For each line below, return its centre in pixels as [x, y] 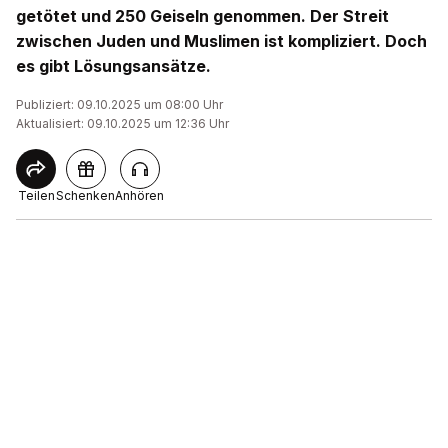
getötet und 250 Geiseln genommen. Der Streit [202, 16]
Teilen [36, 195]
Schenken [85, 195]
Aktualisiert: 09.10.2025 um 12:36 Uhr [122, 123]
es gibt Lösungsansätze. [113, 66]
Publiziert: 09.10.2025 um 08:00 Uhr [119, 104]
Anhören [139, 195]
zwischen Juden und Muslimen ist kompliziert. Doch [221, 41]
